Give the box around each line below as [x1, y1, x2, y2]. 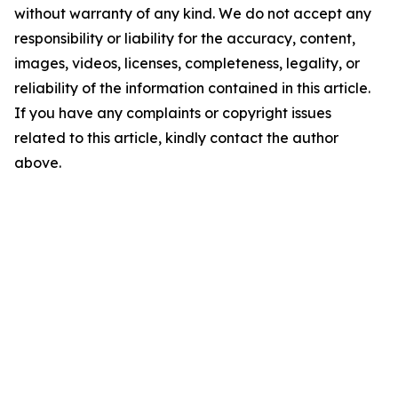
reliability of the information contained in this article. [14, 79, 370, 97]
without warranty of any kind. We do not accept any [14, 4, 371, 22]
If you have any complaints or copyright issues [14, 104, 331, 122]
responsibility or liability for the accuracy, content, [14, 29, 355, 47]
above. [14, 154, 61, 171]
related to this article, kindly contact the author [14, 129, 338, 147]
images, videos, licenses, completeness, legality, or [14, 54, 360, 72]
